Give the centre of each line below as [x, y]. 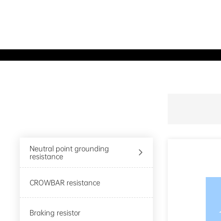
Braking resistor [55, 213]
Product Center [74, 116]
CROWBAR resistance [65, 183]
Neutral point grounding [70, 149]
